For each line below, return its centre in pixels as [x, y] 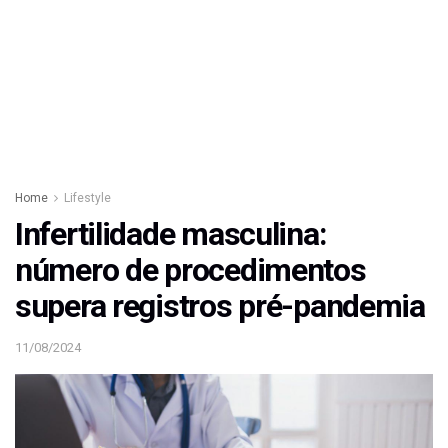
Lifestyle [87, 198]
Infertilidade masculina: [171, 234]
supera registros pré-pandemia [220, 306]
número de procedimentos [190, 270]
